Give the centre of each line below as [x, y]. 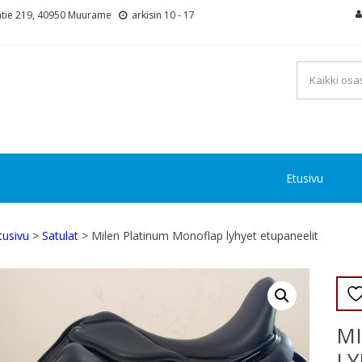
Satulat [60, 236]
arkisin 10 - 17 [162, 15]
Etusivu [305, 178]
